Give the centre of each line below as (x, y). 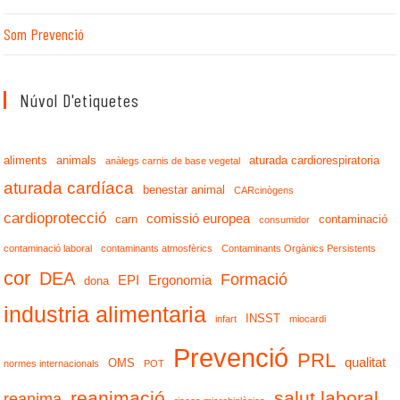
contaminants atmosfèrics (157, 248)
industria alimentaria (105, 315)
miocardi (308, 319)
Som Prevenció (44, 34)
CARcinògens (264, 190)
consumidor (285, 220)
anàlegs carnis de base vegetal (173, 161)
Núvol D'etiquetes (80, 100)
